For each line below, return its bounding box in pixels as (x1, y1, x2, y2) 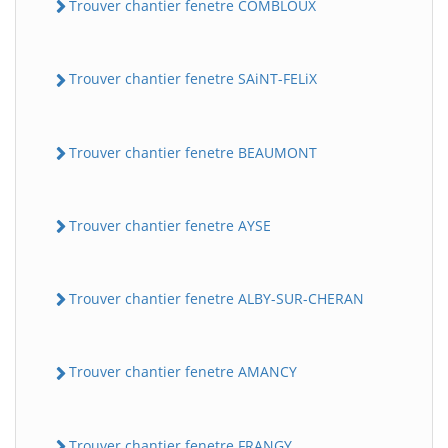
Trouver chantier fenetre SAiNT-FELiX (69, 69, 317, 89)
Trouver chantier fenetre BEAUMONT (69, 142, 317, 162)
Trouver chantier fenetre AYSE (69, 215, 271, 235)
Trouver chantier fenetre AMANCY (69, 362, 297, 382)
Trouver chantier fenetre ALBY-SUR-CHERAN (69, 289, 364, 308)
